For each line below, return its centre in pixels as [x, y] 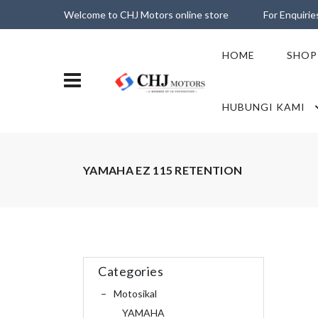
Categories [131, 271]
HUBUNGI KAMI [263, 107]
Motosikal [135, 293]
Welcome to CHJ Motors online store [146, 15]
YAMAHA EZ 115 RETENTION [163, 170]
